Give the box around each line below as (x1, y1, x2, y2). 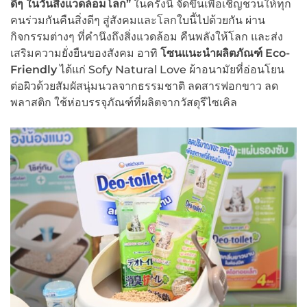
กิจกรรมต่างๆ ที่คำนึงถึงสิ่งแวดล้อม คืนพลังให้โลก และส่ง (10, 29, 283, 43)
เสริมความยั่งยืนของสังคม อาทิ (10, 46, 160, 60)
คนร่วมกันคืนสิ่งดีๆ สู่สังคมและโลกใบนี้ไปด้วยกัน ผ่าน (10, 13, 265, 27)
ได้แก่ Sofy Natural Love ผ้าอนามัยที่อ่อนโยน (57, 62, 284, 76)
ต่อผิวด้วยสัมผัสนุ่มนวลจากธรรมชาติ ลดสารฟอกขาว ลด (10, 79, 278, 93)
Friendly (10, 62, 57, 76)
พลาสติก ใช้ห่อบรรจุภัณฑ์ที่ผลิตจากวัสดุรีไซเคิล (10, 95, 237, 109)
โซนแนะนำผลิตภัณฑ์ (160, 46, 265, 60)
